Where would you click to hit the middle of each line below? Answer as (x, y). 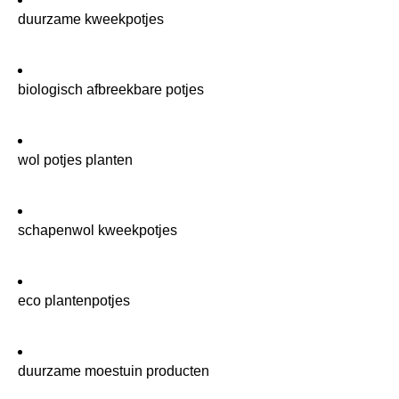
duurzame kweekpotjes (91, 19)
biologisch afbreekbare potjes (111, 89)
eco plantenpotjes (74, 300)
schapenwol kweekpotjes (98, 230)
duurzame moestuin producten (114, 370)
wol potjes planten (75, 159)
